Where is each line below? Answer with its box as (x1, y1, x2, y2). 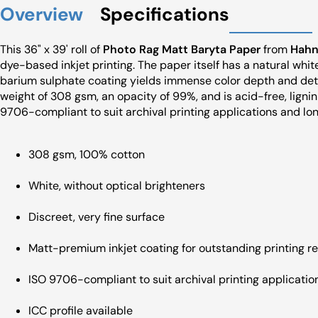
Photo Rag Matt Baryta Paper (103, 42, 261, 57)
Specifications (100, 2, 229, 26)
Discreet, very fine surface (28, 209, 165, 224)
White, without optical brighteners (28, 178, 205, 193)
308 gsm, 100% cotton (28, 147, 145, 162)
